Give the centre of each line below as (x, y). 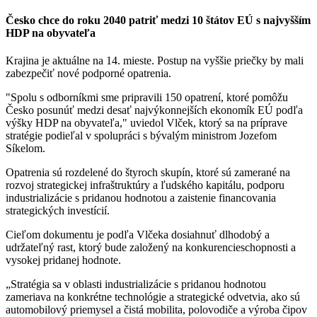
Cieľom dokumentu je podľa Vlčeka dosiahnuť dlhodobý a (138, 235)
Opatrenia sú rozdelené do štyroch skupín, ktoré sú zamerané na (148, 173)
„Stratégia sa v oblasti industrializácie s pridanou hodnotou (136, 284)
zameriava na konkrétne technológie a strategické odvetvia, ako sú (153, 297)
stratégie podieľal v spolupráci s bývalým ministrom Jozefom (141, 136)
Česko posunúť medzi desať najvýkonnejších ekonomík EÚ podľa (154, 110)
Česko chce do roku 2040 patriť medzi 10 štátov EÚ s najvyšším (158, 21)
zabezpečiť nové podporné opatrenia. (88, 74)
